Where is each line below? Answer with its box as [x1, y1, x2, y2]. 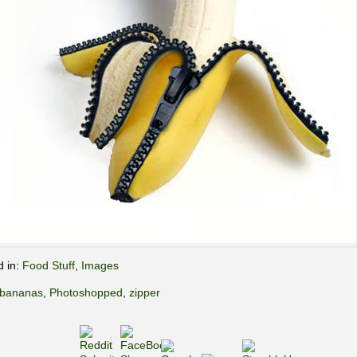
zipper [129, 286, 160, 299]
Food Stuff [22, 259, 75, 272]
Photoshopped [49, 286, 123, 299]
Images [81, 259, 119, 272]
